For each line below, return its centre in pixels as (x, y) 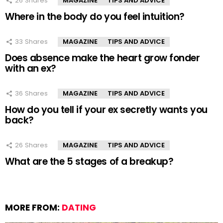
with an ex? (31, 69)
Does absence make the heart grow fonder (103, 58)
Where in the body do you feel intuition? (95, 17)
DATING (79, 208)
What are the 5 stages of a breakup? (89, 162)
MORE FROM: (33, 208)
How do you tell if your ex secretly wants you (106, 110)
